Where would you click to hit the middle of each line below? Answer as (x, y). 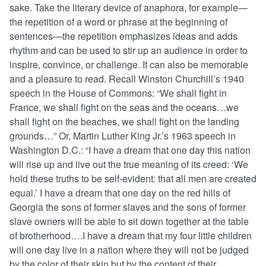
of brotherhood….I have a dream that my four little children (131, 236)
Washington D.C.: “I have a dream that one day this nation (130, 150)
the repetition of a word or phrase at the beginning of (118, 22)
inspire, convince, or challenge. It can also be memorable (129, 65)
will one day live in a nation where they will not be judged (129, 250)
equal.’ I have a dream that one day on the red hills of (120, 193)
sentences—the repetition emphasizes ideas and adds (123, 36)
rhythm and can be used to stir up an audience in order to (129, 50)
